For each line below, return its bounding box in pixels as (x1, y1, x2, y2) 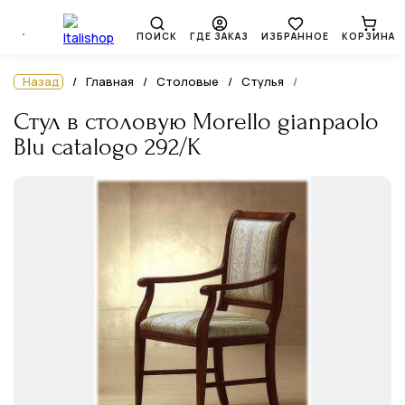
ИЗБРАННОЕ (261, 29, 329, 42)
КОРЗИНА (342, 29, 395, 42)
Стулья (241, 73, 284, 89)
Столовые (156, 73, 219, 89)
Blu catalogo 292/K (14, 133, 202, 161)
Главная (86, 73, 134, 89)
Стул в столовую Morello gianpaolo (14, 108, 379, 136)
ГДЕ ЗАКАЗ (190, 29, 249, 42)
